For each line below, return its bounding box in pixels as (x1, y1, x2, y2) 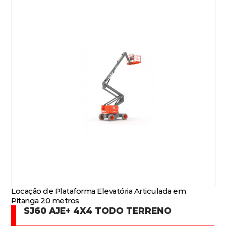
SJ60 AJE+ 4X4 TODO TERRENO (24, 205, 172, 216)
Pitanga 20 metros (11, 196, 79, 205)
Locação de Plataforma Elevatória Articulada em (11, 186, 186, 196)
